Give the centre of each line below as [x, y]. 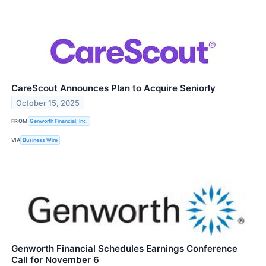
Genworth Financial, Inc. [59, 121]
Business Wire [40, 140]
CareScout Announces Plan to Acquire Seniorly [113, 88]
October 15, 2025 [48, 103]
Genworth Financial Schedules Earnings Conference [124, 249]
